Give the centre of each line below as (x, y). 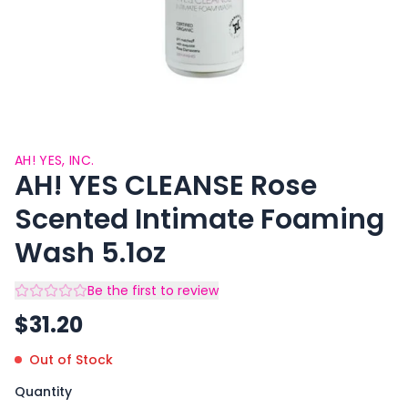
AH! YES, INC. (55, 160)
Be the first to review (153, 291)
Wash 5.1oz (90, 253)
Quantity (43, 392)
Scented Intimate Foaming (199, 219)
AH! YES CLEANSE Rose (166, 186)
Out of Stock (71, 360)
